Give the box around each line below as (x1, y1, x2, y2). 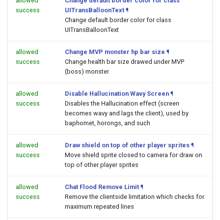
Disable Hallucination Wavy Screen (65, 90, 169, 97)
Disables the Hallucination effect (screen (65, 100, 179, 107)
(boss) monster (65, 68, 109, 75)
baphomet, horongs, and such (65, 119, 150, 127)
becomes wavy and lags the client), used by (65, 110, 189, 117)
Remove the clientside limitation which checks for (65, 193, 204, 200)
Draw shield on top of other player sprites (65, 141, 190, 149)
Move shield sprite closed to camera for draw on (65, 151, 202, 159)
